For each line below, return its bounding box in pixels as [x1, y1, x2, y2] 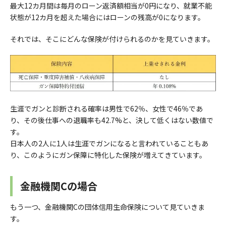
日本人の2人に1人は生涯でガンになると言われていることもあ [10, 138, 208, 148]
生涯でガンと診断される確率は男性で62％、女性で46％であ [10, 103, 203, 114]
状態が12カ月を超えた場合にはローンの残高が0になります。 [10, 12, 205, 23]
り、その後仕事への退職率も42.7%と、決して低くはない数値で [10, 115, 213, 125]
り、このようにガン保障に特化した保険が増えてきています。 [10, 149, 206, 160]
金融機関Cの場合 [20, 178, 97, 193]
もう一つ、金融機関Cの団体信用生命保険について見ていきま [10, 201, 205, 212]
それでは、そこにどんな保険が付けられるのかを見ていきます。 [10, 34, 214, 44]
